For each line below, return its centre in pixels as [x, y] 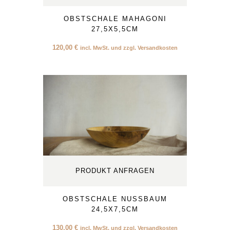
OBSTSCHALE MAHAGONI [115, 19]
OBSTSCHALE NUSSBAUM [115, 199]
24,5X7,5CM [115, 209]
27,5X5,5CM [115, 29]
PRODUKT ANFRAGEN [115, 171]
